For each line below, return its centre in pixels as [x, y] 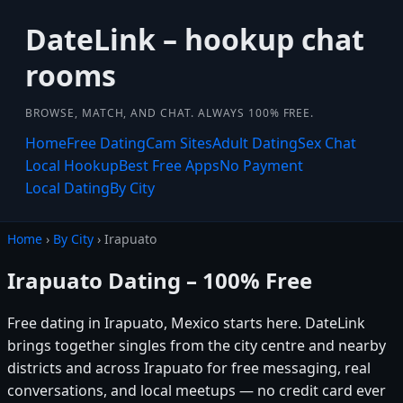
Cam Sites [179, 143]
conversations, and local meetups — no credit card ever [197, 390]
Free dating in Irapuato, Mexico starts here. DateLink [186, 322]
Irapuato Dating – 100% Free [160, 280]
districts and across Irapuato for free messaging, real [189, 367]
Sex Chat [327, 143]
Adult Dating [255, 143]
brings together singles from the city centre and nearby [197, 345]
